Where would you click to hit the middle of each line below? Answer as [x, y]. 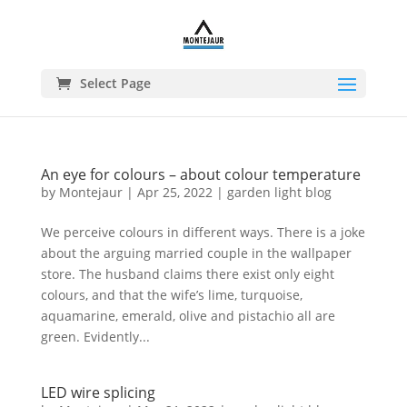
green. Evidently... [95, 337]
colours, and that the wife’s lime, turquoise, [171, 295]
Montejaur [90, 192]
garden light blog [279, 192]
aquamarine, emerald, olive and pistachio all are [188, 316]
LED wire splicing [98, 392]
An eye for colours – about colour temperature [200, 174]
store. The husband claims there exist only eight [187, 274]
